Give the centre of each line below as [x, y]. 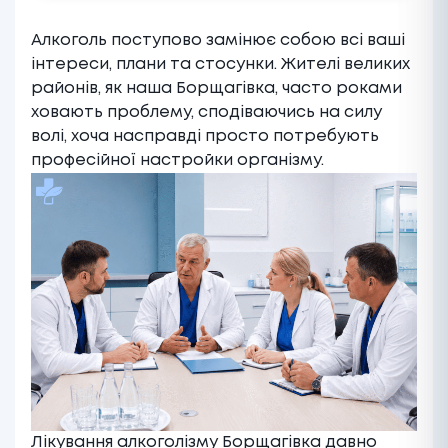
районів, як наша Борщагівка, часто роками [216, 89]
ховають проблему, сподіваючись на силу [206, 113]
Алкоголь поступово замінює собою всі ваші [218, 41]
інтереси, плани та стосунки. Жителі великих [220, 65]
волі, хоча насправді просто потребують [205, 137]
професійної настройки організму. [179, 161]
